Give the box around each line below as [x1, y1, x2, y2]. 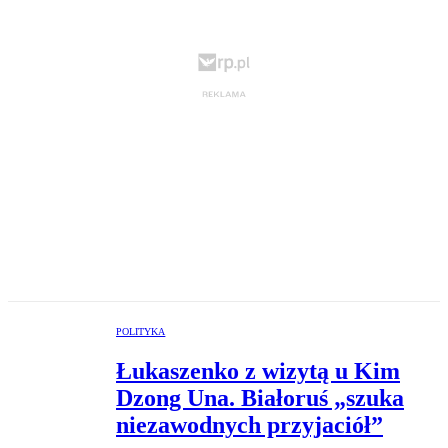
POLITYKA [116, 325, 166, 337]
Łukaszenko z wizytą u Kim [116, 357, 400, 384]
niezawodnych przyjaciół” [116, 411, 383, 438]
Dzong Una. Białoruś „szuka [116, 384, 404, 411]
